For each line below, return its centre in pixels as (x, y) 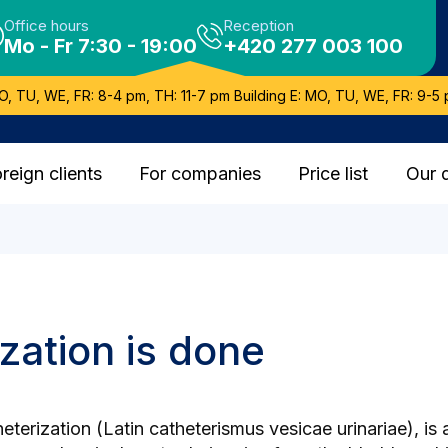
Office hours (46, 25)
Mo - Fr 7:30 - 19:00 (100, 46)
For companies (200, 173)
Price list (333, 173)
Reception (258, 25)
